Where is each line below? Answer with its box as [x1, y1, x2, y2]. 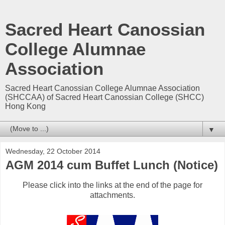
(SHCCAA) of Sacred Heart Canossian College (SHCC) [5, 93, 204, 101]
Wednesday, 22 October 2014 [6, 147, 100, 155]
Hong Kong [5, 102, 46, 110]
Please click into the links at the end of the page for [23, 180, 202, 189]
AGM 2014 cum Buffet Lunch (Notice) [6, 158, 218, 172]
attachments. [90, 190, 135, 199]
